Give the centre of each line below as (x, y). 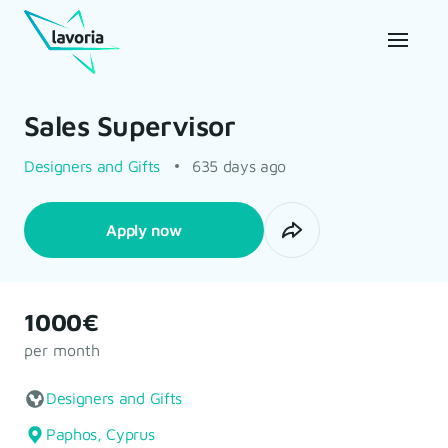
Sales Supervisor (130, 125)
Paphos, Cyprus (100, 434)
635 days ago (239, 166)
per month (62, 350)
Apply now (144, 230)
